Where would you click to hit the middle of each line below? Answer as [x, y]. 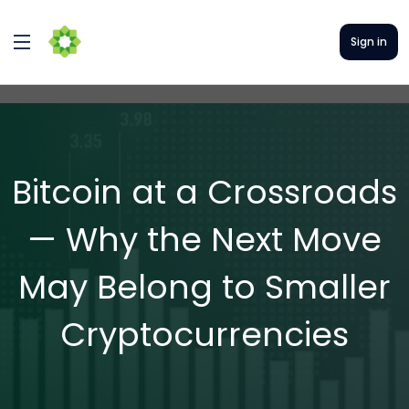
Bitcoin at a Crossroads [204, 192]
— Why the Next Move [204, 240]
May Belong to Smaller [204, 287]
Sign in [369, 42]
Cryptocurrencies [204, 335]
